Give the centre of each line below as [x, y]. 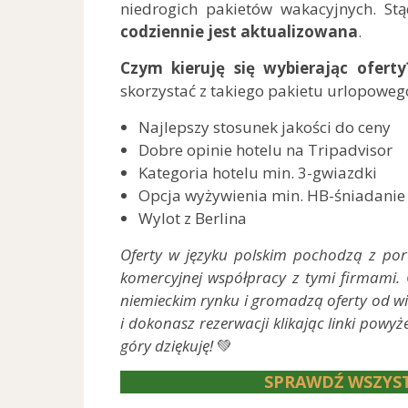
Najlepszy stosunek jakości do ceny [265, 127]
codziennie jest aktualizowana [239, 31]
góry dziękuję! [168, 345]
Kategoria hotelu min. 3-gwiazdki [258, 172]
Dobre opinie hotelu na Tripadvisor [265, 149]
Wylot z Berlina [193, 218]
